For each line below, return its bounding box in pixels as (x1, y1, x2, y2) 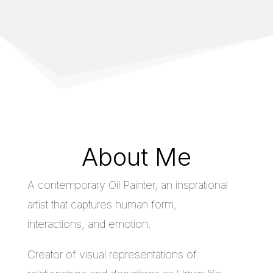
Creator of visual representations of (27, 248, 197, 261)
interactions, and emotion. (27, 218, 151, 231)
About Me (81, 142, 191, 172)
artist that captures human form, (27, 198, 177, 211)
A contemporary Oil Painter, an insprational (27, 179, 228, 192)
